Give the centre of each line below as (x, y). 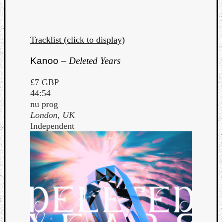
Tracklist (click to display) (78, 40)
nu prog (44, 104)
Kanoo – (50, 61)
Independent (52, 126)
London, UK (53, 115)
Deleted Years (95, 61)
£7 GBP (45, 82)
